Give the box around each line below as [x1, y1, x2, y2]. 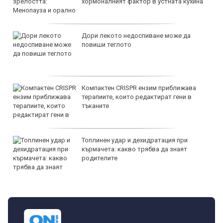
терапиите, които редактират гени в [82, 93, 192, 101]
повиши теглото [82, 40, 131, 48]
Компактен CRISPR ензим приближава [82, 84, 196, 92]
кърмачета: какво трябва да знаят [82, 145, 187, 153]
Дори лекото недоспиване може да [82, 31, 191, 39]
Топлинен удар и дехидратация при [82, 136, 188, 144]
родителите [82, 154, 117, 162]
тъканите [82, 102, 109, 110]
